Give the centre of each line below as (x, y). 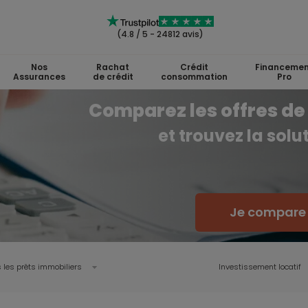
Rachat (113, 67)
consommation (194, 77)
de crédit (113, 77)
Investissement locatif (260, 267)
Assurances (39, 77)
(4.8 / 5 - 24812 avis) (160, 34)
